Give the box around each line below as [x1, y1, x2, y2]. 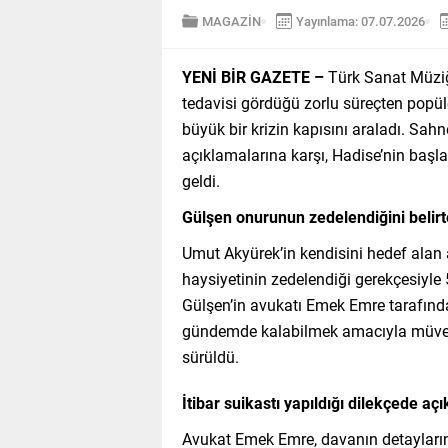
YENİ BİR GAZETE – [182, 66, 324, 88]
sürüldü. [182, 346, 239, 368]
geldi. [182, 170, 220, 192]
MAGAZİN [202, 12, 261, 31]
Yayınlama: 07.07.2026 [296, 12, 425, 31]
